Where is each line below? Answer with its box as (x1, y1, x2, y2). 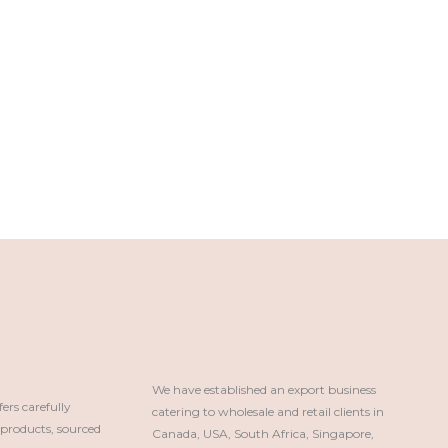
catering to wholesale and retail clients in (152, 403, 385, 419)
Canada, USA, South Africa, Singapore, (152, 425, 375, 441)
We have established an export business (152, 381, 377, 397)
